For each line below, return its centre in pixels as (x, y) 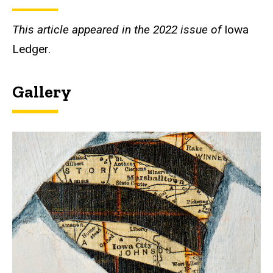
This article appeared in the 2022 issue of (117, 30)
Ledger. (31, 49)
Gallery (42, 92)
